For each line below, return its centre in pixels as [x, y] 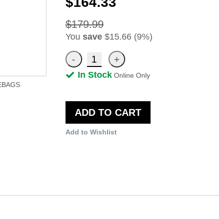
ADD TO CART [108, 112]
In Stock [95, 75]
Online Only [132, 75]
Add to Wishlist [91, 132]
